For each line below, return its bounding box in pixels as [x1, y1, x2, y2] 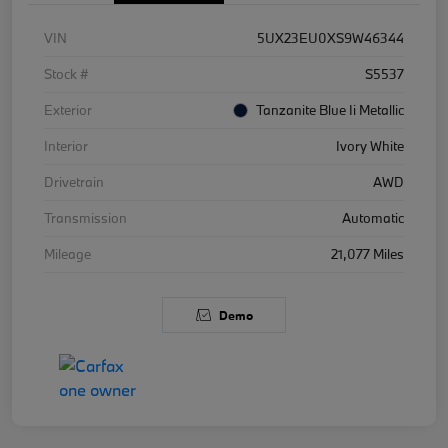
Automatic [342, 208, 404, 227]
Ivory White [336, 136, 404, 155]
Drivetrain [44, 172, 104, 191]
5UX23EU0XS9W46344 [257, 28, 404, 47]
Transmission [44, 208, 127, 227]
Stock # [44, 64, 88, 83]
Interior [44, 136, 88, 155]
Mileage [44, 244, 91, 263]
